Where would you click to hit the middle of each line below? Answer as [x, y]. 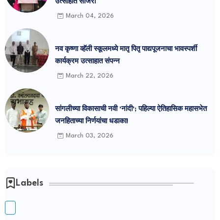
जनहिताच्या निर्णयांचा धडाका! [92, 121]
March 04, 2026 [90, 16]
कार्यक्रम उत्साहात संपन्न [87, 61]
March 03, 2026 [90, 136]
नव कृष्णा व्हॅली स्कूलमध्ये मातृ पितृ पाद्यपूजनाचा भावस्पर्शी [126, 49]
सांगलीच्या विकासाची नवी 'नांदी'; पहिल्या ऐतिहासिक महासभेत [131, 109]
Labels [29, 183]
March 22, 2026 [90, 76]
